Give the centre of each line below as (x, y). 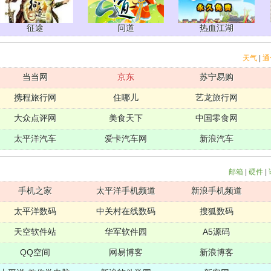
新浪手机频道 (216, 191)
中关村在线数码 (126, 211)
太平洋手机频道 (126, 191)
